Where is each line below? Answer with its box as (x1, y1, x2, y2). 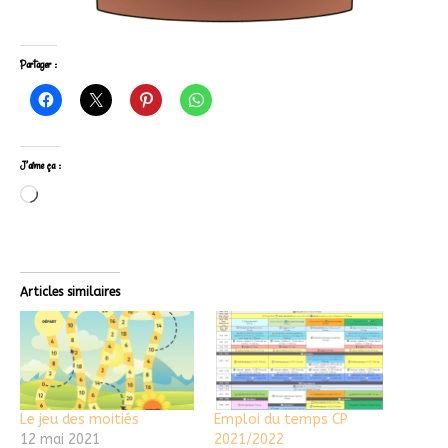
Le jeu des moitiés (20, 411, 139, 429)
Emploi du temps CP (214, 411, 348, 429)
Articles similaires (20, 285, 120, 299)
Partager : (20, 57, 57, 72)
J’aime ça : (20, 158, 61, 173)
